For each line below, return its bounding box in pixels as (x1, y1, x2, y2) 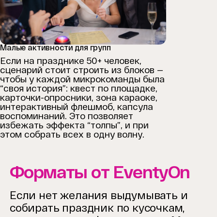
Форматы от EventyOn (10, 162, 190, 182)
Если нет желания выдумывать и (10, 188, 188, 201)
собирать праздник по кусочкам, (10, 201, 185, 214)
